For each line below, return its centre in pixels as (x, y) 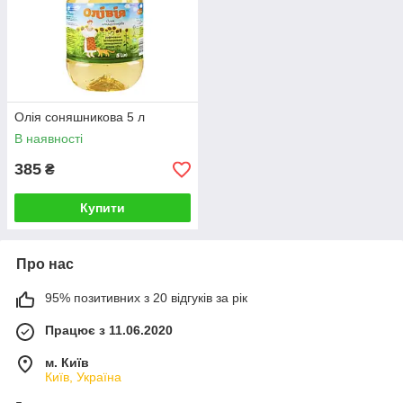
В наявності (49, 139)
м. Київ (67, 363)
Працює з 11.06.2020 (109, 330)
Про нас (45, 264)
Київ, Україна (83, 377)
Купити (103, 208)
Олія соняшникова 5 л (80, 117)
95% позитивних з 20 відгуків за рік (146, 298)
